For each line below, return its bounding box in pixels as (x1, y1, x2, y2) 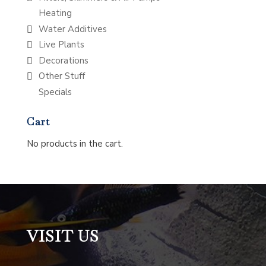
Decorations (38, 54, 88, 66)
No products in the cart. (26, 137, 123, 150)
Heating (38, 7, 72, 20)
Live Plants (38, 39, 84, 51)
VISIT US (26, 226, 99, 247)
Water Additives (38, 23, 107, 35)
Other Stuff (38, 70, 85, 83)
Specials (38, 85, 72, 98)
